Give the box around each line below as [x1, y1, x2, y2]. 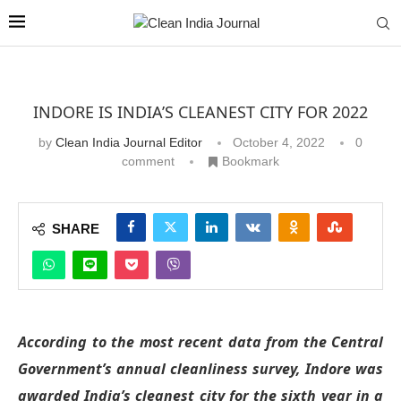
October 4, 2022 [233, 135, 325, 149]
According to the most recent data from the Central [18, 331, 383, 352]
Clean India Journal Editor [55, 135, 202, 149]
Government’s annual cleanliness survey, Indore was [18, 358, 383, 379]
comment [122, 154, 175, 168]
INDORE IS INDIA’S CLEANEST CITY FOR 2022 [33, 101, 368, 123]
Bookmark [222, 154, 279, 168]
